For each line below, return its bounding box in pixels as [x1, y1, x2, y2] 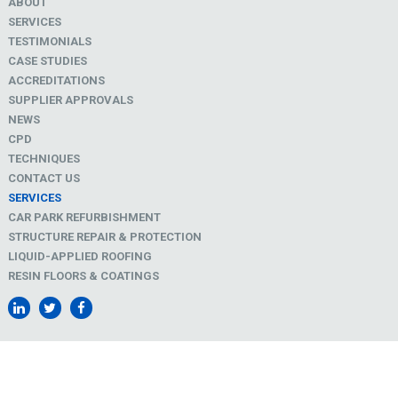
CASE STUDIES [7, 53, 87, 68]
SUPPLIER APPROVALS [7, 92, 133, 107]
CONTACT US [7, 171, 80, 185]
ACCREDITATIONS [7, 73, 105, 87]
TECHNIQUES [7, 151, 80, 165]
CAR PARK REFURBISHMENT [7, 210, 161, 224]
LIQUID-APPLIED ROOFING [7, 249, 152, 263]
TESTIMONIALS [7, 34, 92, 48]
